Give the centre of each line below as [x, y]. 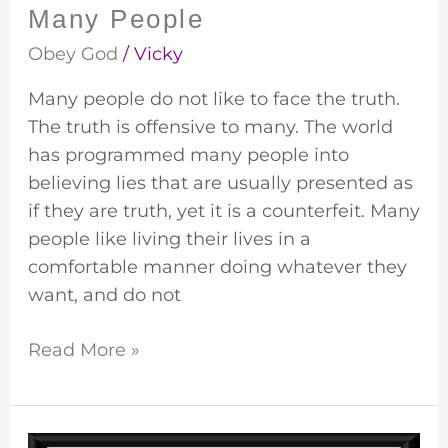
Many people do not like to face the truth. [213, 99]
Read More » [83, 350]
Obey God [72, 54]
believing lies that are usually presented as [220, 183]
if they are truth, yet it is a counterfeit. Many [223, 211]
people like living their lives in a [169, 239]
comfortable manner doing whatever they [217, 267]
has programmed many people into [188, 155]
